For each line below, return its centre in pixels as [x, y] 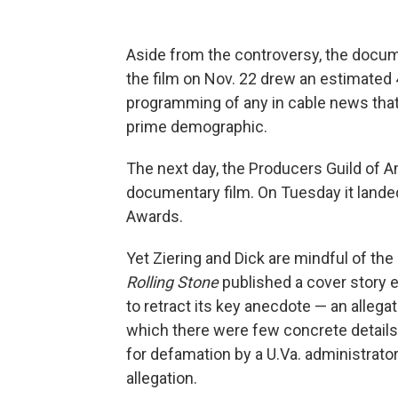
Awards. [155, 216]
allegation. [162, 378]
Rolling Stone [172, 282]
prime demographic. [197, 126]
